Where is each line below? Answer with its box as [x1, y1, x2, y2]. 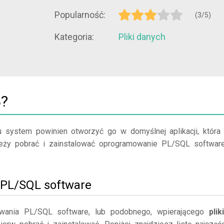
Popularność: [54, 9, 105, 20]
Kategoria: [54, 31, 94, 42]
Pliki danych [118, 31, 165, 42]
